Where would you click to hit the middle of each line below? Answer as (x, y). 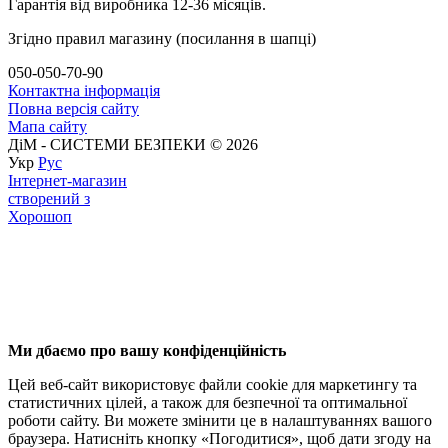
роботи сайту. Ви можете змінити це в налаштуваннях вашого (220, 420)
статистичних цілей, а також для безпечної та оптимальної (207, 402)
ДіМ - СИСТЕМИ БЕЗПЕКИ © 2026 (133, 144)
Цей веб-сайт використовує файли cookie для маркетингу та (212, 384)
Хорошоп (40, 216)
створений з (49, 198)
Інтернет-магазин (67, 180)
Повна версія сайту (73, 108)
